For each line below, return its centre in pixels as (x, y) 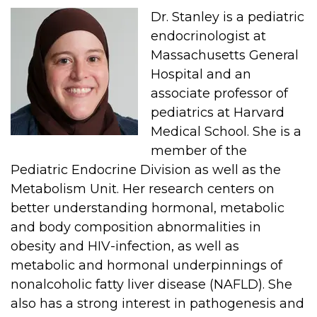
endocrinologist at (208, 36)
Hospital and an (201, 74)
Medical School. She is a (226, 131)
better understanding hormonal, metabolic (148, 208)
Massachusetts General (225, 55)
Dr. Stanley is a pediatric (227, 17)
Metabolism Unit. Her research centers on (143, 189)
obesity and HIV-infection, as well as (125, 246)
